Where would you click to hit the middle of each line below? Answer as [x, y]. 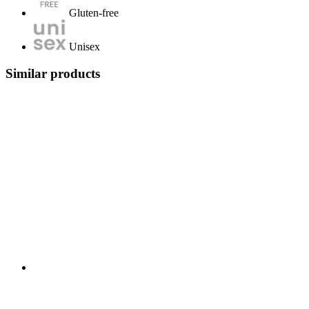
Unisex [84, 47]
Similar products [53, 73]
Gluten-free [94, 13]
